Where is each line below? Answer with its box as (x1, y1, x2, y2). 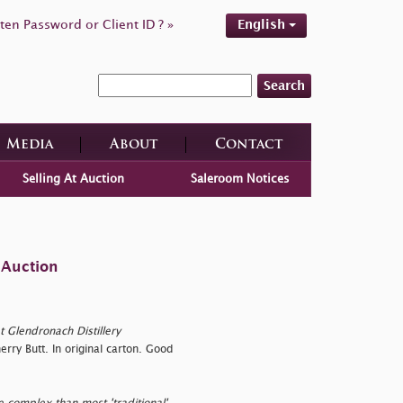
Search (264, 79, 305, 92)
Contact (214, 138, 283, 152)
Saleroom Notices (191, 173, 291, 184)
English (237, 19, 289, 31)
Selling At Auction (22, 173, 124, 184)
